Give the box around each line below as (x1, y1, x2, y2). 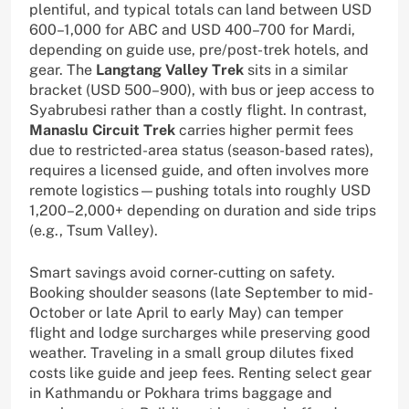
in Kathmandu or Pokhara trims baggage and (29, 384, 332, 403)
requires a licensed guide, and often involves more (29, 162, 369, 180)
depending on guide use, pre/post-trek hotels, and (29, 41, 369, 59)
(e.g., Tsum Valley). (29, 222, 158, 240)
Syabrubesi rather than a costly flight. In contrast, (29, 101, 367, 120)
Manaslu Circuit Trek (29, 121, 175, 140)
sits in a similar (244, 61, 348, 79)
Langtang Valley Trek (96, 61, 244, 79)
